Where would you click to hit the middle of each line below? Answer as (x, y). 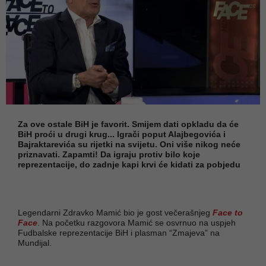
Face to (228, 212)
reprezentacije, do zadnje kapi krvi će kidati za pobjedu (129, 164)
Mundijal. (35, 243)
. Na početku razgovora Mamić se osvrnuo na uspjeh (137, 222)
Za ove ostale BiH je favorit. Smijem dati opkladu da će (128, 124)
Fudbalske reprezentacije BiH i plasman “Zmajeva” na (119, 232)
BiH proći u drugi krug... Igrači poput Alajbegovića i (122, 134)
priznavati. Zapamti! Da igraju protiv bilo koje (109, 154)
